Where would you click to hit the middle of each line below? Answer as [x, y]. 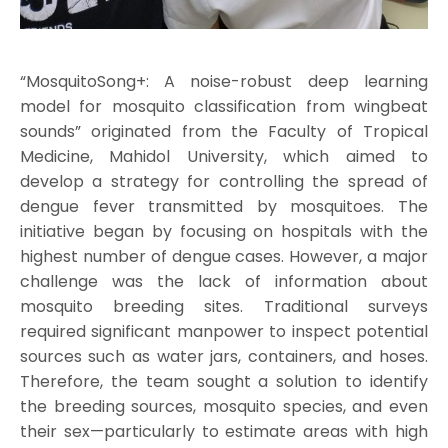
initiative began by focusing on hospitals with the [224, 231]
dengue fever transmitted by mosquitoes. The [224, 206]
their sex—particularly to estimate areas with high [224, 431]
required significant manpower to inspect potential [224, 331]
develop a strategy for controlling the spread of [224, 181]
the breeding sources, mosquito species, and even [224, 406]
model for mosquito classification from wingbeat [224, 106]
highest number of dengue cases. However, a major [224, 256]
